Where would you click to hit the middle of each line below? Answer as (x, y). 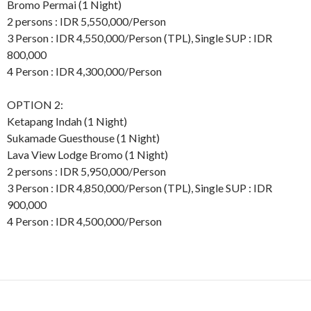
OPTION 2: (35, 105)
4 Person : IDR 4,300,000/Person (84, 72)
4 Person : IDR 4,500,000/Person (84, 221)
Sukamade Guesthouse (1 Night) (83, 138)
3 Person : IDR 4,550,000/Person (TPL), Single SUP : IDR (140, 38)
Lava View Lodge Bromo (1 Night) (87, 155)
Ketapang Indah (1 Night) (67, 121)
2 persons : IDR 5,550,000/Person (86, 22)
